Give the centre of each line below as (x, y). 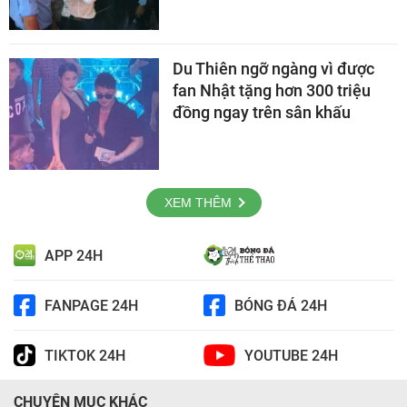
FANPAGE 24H (91, 305)
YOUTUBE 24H (291, 355)
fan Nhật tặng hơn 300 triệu (272, 90)
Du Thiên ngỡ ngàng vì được (273, 68)
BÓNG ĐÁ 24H (281, 305)
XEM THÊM (198, 203)
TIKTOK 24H (85, 355)
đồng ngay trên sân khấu (262, 112)
